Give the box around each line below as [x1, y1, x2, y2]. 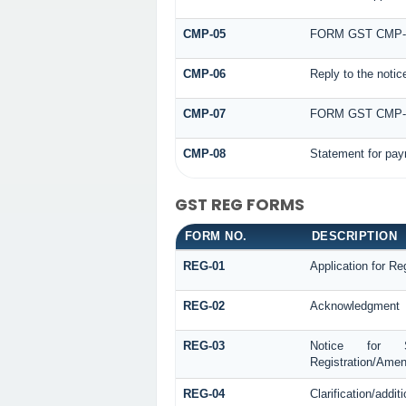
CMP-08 [182, 146, 226, 160]
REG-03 [182, 338, 225, 353]
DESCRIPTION [311, 228, 398, 243]
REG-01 [182, 258, 225, 273]
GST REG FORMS [174, 193, 304, 216]
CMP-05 [182, 26, 226, 41]
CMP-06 [182, 66, 226, 81]
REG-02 [182, 298, 225, 313]
